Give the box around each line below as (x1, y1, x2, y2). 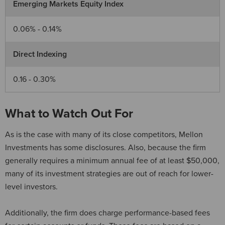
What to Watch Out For (5, 105, 133, 121)
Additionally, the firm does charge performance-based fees (5, 207, 210, 218)
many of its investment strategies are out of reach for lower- (5, 168, 213, 179)
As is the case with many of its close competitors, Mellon (5, 129, 203, 140)
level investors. (5, 181, 60, 192)
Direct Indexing (13, 49, 67, 59)
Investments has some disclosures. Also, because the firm (5, 142, 206, 153)
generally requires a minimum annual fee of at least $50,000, (5, 155, 219, 166)
